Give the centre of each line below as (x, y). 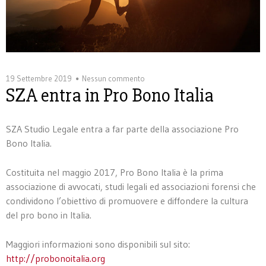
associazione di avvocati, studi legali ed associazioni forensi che (131, 186)
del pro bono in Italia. (49, 215)
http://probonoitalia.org (56, 258)
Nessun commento (113, 78)
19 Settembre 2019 (39, 78)
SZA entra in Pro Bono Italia (110, 95)
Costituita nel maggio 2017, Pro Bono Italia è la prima (115, 172)
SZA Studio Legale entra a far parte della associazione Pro (122, 129)
